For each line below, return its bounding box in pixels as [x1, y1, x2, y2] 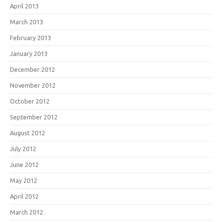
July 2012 [10, 145, 36, 152]
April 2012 [10, 192, 39, 200]
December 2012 [10, 65, 55, 73]
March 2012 [10, 208, 43, 216]
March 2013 [10, 18, 43, 25]
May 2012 [10, 176, 37, 184]
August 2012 [10, 129, 45, 136]
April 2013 [10, 2, 39, 9]
